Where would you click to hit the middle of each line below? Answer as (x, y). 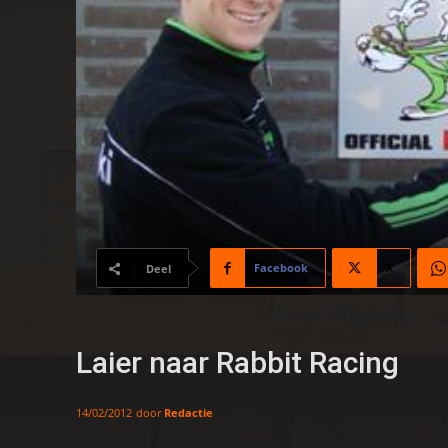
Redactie (188, 412)
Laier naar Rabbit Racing (237, 363)
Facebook (281, 268)
